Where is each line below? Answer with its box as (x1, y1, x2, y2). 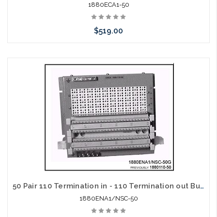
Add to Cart (93, 60, 124, 68)
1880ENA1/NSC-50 (79, 195, 138, 202)
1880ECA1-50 (88, 1, 129, 9)
